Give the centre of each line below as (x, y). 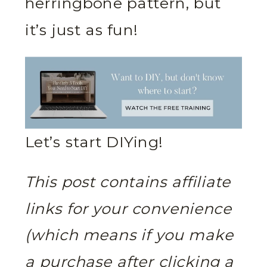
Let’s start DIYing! (94, 142)
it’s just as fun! (81, 30)
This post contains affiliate (128, 182)
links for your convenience (128, 209)
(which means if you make (129, 236)
